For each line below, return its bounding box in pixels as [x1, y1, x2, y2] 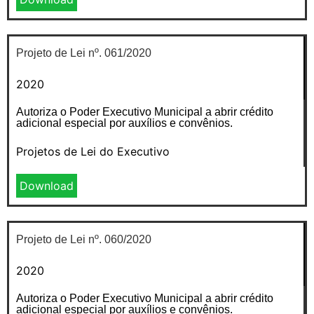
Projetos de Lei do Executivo [16, 144, 170, 158]
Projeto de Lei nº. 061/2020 [16, 46, 151, 59]
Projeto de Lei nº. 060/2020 [16, 233, 151, 245]
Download [20, 178, 74, 193]
